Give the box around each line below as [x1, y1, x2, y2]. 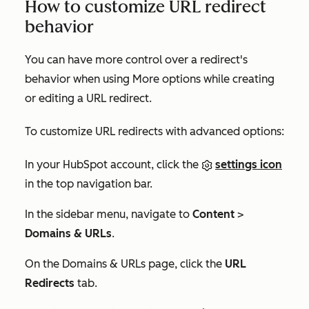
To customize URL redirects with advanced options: [25, 125, 284, 139]
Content [192, 208, 235, 221]
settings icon [215, 158, 282, 172]
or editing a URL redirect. [25, 92, 154, 106]
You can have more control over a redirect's [25, 53, 248, 67]
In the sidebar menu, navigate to [25, 208, 192, 221]
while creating [201, 72, 275, 86]
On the [25, 257, 62, 271]
